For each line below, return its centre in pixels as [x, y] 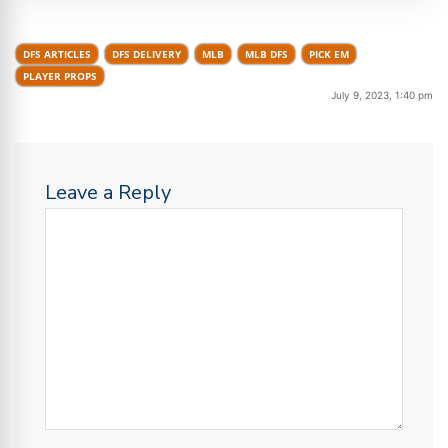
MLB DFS [266, 54]
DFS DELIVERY [146, 54]
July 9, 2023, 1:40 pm [382, 95]
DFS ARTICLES [57, 54]
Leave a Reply [108, 193]
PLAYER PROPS [60, 76]
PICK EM [329, 54]
